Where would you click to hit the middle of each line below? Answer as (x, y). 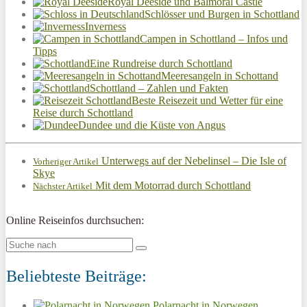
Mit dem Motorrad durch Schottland (172, 185)
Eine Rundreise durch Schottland (161, 63)
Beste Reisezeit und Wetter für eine (207, 100)
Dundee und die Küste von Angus (152, 125)
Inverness (106, 26)
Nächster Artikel (63, 186)
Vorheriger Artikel (66, 161)
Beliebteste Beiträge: (76, 276)
